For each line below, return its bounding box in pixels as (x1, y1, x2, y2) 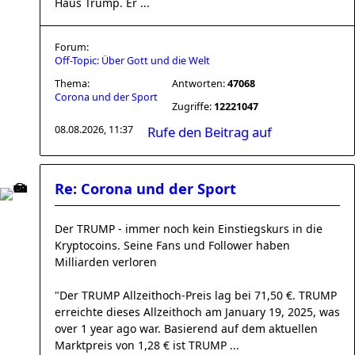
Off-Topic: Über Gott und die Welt (55, 54, 210, 67)
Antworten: (172, 77, 227, 90)
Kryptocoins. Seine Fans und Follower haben (55, 238, 290, 253)
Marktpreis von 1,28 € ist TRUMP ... (55, 338, 239, 353)
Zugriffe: (172, 100, 214, 113)
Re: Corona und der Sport (55, 179, 236, 198)
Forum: (55, 40, 89, 54)
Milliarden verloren (55, 254, 157, 269)
